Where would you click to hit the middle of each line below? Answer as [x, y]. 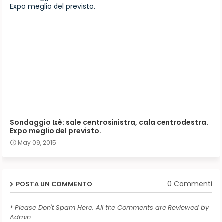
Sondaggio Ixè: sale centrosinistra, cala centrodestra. [109, 122]
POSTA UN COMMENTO [54, 184]
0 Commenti [190, 184]
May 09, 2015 [37, 142]
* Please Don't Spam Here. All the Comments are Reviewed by [109, 207]
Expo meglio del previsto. [55, 131]
